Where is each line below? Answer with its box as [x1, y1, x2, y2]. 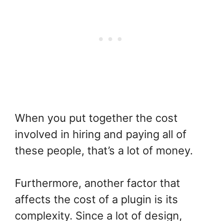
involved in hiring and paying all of [15, 128, 186, 141]
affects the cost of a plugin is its [15, 193, 178, 206]
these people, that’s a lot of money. [15, 144, 193, 157]
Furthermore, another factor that [15, 177, 180, 190]
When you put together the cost [15, 111, 178, 125]
